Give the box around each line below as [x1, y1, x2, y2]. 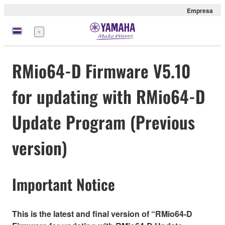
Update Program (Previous [12, 109, 195, 135]
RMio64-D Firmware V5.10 [12, 58, 190, 84]
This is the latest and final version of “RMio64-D [12, 207, 192, 219]
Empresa [187, 6, 213, 15]
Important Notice [12, 173, 115, 196]
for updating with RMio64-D [12, 83, 205, 109]
